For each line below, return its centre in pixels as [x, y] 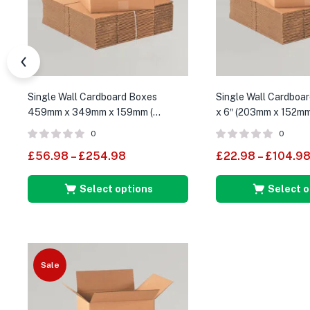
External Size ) [60, 127]
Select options [116, 189]
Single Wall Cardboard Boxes [92, 97]
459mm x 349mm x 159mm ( [90, 112]
